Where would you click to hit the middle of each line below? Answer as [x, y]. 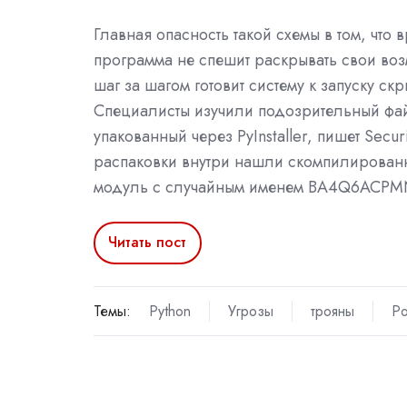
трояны [332, 312]
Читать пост [148, 243]
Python [169, 312]
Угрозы [250, 312]
